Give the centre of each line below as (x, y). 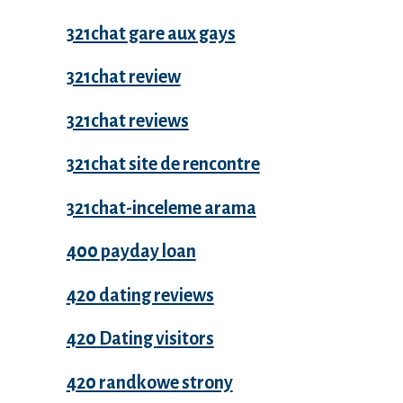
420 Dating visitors (140, 339)
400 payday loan (131, 251)
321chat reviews (127, 120)
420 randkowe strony (149, 382)
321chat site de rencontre (163, 164)
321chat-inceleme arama (161, 207)
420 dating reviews (140, 295)
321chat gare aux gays (151, 33)
